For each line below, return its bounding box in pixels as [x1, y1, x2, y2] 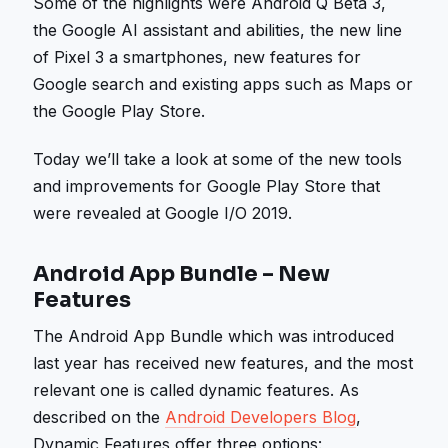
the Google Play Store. [33, 100, 206, 121]
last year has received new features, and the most [33, 353, 414, 374]
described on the [33, 407, 166, 428]
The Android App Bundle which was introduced [33, 326, 395, 347]
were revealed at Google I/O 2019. [33, 203, 293, 224]
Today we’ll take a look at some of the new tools [33, 149, 403, 170]
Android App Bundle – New [33, 260, 331, 287]
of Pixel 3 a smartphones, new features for [33, 46, 362, 67]
